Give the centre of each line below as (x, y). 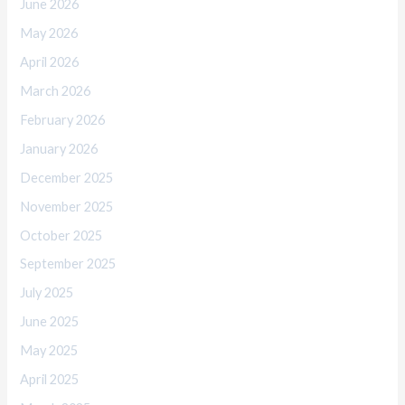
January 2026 (59, 148)
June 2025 (50, 322)
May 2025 (49, 351)
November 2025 (67, 206)
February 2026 (63, 119)
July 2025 (47, 293)
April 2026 (50, 61)
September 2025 (68, 264)
